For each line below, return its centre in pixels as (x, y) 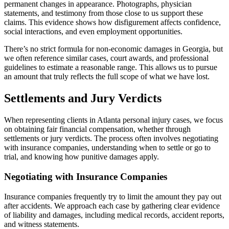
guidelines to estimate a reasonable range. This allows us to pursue (111, 67)
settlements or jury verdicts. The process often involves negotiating (111, 139)
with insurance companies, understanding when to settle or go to (107, 148)
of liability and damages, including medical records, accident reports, (114, 215)
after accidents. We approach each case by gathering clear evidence (112, 205)
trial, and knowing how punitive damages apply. (82, 157)
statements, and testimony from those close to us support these (104, 13)
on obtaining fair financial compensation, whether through (97, 129)
